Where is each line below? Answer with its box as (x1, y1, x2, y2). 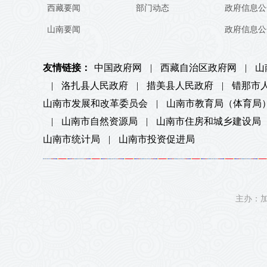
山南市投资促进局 (119, 133, 195, 144)
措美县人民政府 (147, 80, 213, 91)
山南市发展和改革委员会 (43, 98, 148, 108)
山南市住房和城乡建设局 (156, 116, 261, 126)
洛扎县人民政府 (61, 80, 128, 91)
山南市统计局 (43, 133, 100, 144)
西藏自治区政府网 (160, 62, 237, 73)
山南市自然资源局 (61, 116, 138, 126)
